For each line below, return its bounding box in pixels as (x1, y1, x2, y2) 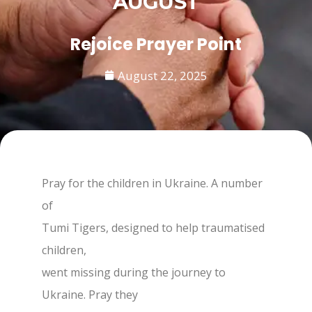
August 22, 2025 (118, 67, 208, 84)
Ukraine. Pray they (42, 287, 138, 302)
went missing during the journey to (42, 265, 226, 280)
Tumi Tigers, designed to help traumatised (42, 220, 265, 235)
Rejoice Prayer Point (70, 32, 242, 56)
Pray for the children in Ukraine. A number (42, 175, 263, 191)
